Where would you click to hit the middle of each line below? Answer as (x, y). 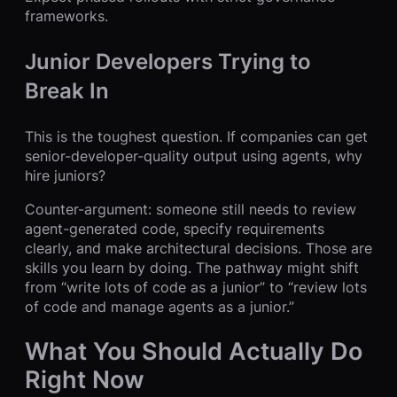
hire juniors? (65, 175)
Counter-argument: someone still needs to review (191, 209)
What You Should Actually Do (194, 350)
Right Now (85, 379)
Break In (67, 90)
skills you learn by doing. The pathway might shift (192, 267)
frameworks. (66, 16)
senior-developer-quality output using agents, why (194, 156)
